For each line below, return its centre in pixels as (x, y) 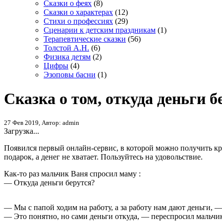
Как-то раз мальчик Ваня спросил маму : (72, 173)
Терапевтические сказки (85, 39)
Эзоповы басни (70, 74)
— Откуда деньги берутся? (49, 182)
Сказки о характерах (78, 12)
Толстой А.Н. (66, 48)
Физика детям (67, 56)
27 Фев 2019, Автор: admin (42, 122)
